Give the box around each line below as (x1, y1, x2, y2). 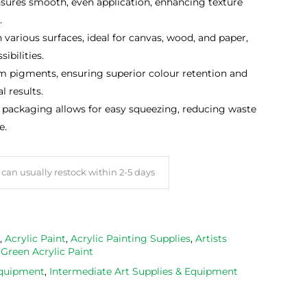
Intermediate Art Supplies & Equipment (49, 265, 238, 278)
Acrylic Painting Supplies (71, 232, 191, 245)
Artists (195, 232, 227, 245)
